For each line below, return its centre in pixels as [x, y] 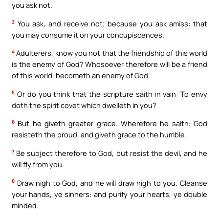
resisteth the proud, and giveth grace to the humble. [99, 135]
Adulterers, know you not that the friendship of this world [111, 53]
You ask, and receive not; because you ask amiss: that [111, 23]
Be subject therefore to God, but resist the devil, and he [111, 153]
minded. [25, 205]
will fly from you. [38, 164]
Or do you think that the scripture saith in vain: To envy [111, 94]
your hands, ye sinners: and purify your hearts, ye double [109, 194]
